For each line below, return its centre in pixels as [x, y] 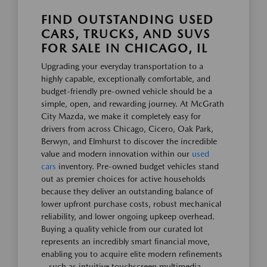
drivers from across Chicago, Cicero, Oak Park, [127, 128]
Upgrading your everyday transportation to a [122, 66]
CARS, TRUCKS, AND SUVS [126, 34]
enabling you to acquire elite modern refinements [132, 254]
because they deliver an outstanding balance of [127, 191]
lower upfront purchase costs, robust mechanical [131, 204]
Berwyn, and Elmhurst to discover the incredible [129, 141]
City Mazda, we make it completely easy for [121, 116]
